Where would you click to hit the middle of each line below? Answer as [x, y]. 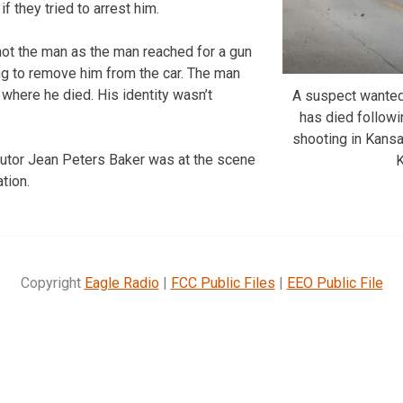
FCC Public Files [223, 282]
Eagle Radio [121, 282]
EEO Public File [335, 282]
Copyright [52, 282]
